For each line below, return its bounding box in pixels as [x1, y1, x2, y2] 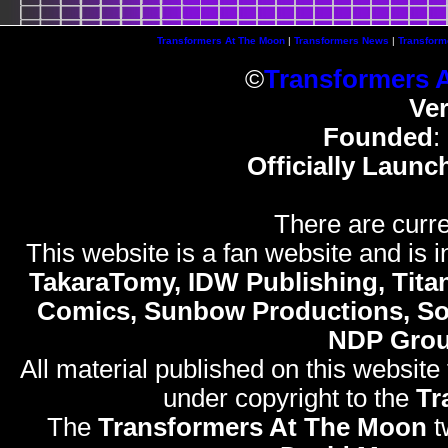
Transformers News [293, 34, 389, 46]
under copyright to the [162, 383, 416, 412]
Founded [323, 122, 433, 151]
